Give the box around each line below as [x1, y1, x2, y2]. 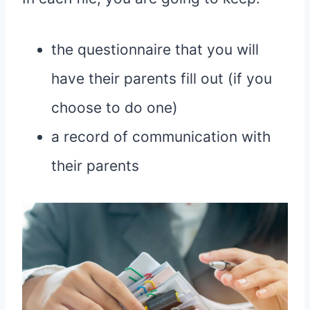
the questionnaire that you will [51, 41, 259, 59]
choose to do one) [51, 99, 178, 117]
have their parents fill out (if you [51, 70, 272, 88]
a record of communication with [51, 128, 271, 146]
